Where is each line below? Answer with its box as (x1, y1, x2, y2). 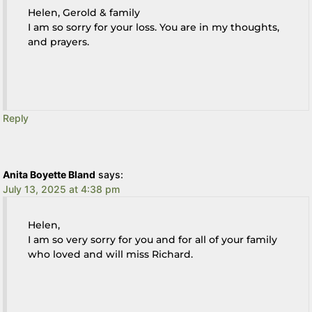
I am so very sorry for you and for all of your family (28, 233, 278, 247)
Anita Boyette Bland (3, 169, 96, 181)
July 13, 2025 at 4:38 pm (3, 183, 120, 196)
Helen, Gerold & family (28, 6, 141, 19)
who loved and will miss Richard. (28, 248, 194, 261)
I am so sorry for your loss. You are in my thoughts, (28, 21, 280, 34)
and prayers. (28, 36, 90, 49)
